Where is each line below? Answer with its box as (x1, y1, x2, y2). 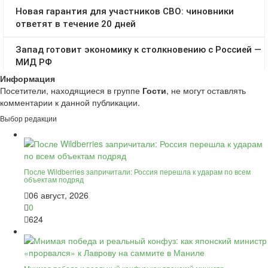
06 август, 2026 (29, 189, 89, 202)
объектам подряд (24, 174, 84, 185)
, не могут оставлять (166, 84, 246, 97)
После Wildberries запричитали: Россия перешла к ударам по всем (24, 166, 251, 177)
